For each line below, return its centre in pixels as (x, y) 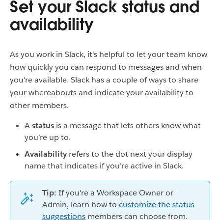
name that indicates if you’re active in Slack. (104, 166)
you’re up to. (48, 137)
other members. (39, 105)
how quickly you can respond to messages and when (106, 67)
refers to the (91, 154)
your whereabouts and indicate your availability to (102, 93)
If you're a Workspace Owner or (115, 193)
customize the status (157, 205)
